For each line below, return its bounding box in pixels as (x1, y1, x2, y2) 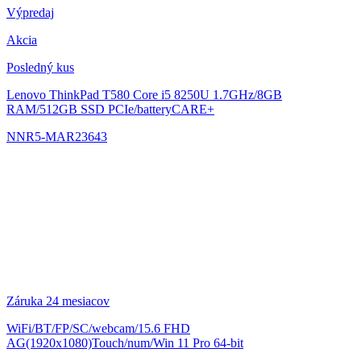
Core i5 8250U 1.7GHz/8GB (133, 88, 282, 102)
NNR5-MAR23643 (6, 130, 107, 144)
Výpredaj (6, 6, 54, 20)
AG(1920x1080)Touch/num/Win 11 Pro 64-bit (6, 336, 243, 351)
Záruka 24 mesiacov (6, 294, 110, 309)
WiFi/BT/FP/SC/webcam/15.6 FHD (6, 322, 190, 336)
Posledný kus (6, 60, 74, 75)
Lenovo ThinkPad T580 (6, 88, 133, 102)
